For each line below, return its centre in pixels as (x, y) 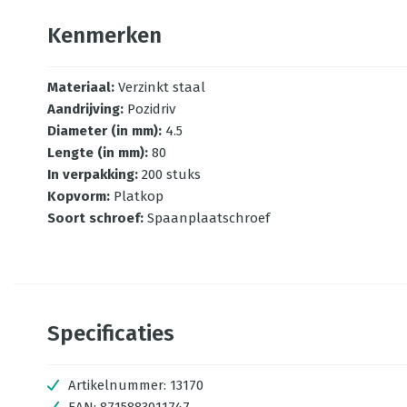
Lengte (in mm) (96, 153)
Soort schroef (94, 218)
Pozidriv (151, 109)
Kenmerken (104, 35)
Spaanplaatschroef (208, 218)
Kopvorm (77, 196)
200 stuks (171, 174)
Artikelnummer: (117, 385)
